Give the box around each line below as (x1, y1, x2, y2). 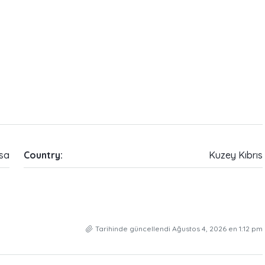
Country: (23, 149, 63, 161)
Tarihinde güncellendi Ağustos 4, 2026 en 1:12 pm (95, 224, 263, 234)
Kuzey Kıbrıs (209, 149, 263, 161)
